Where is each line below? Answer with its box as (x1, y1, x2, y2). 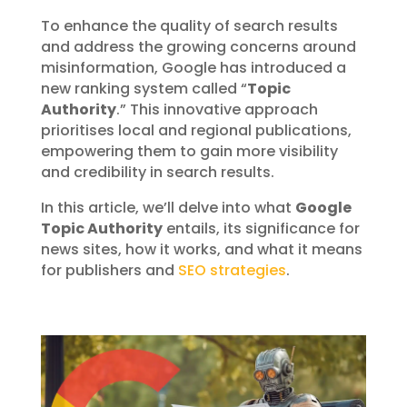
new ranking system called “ (40, 78, 247, 100)
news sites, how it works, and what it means (40, 239, 362, 261)
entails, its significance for (162, 218, 360, 240)
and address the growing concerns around (40, 36, 356, 58)
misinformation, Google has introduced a (40, 57, 346, 79)
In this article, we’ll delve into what (40, 197, 295, 219)
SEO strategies (177, 260, 286, 282)
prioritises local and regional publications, (40, 120, 352, 142)
